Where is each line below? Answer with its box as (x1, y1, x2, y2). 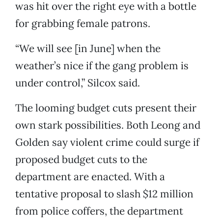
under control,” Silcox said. (15, 76, 140, 90)
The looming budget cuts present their (15, 101, 196, 115)
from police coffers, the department (15, 204, 183, 218)
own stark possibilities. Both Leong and (15, 118, 200, 132)
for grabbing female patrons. (15, 17, 150, 30)
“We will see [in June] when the (15, 42, 161, 55)
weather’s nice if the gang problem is (15, 59, 189, 73)
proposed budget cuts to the (15, 153, 147, 166)
